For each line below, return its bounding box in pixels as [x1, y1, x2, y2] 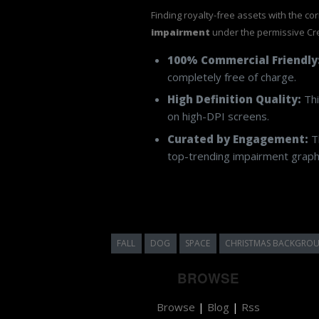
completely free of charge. [167, 69, 296, 84]
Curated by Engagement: [167, 131, 308, 146]
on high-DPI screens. [167, 109, 269, 123]
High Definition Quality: [167, 92, 301, 106]
